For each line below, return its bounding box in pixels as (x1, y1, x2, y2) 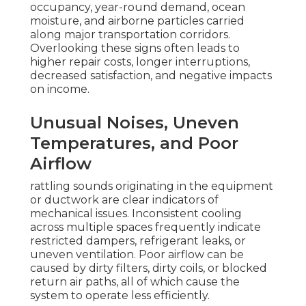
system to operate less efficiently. (30, 289, 210, 303)
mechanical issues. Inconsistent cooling (30, 207, 242, 221)
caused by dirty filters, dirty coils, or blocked (30, 262, 267, 275)
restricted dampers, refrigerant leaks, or (30, 234, 246, 248)
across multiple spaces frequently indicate (30, 221, 261, 234)
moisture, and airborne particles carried (30, 14, 245, 28)
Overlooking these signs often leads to (30, 42, 240, 55)
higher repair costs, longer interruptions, (30, 55, 250, 69)
